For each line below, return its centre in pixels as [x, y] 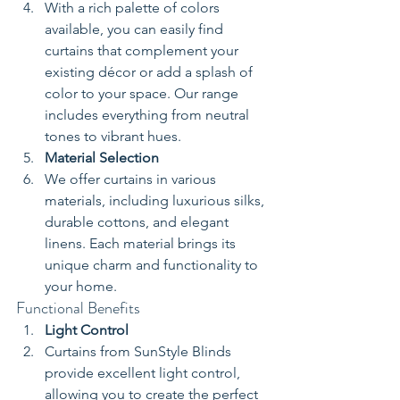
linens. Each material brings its [142, 244]
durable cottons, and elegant [138, 222]
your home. [81, 287]
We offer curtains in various [132, 179]
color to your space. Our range [143, 94]
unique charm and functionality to [153, 265]
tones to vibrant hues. [113, 137]
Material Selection [102, 158]
